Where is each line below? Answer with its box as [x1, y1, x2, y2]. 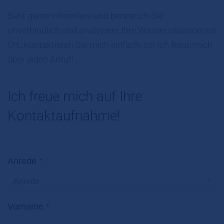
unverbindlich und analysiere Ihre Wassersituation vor [7, 24, 216, 35]
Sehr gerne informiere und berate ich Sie [7, 10, 163, 21]
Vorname [7, 201, 46, 211]
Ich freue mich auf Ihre [7, 87, 142, 104]
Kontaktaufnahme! [7, 107, 120, 124]
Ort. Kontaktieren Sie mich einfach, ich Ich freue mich [7, 39, 212, 50]
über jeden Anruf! [7, 53, 73, 64]
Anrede [7, 155, 39, 166]
